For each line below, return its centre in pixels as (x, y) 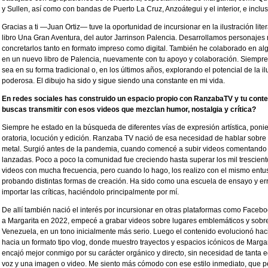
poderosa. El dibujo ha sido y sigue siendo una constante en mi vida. (113, 81)
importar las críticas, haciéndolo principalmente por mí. (90, 192)
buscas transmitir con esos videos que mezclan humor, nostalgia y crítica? (129, 110)
